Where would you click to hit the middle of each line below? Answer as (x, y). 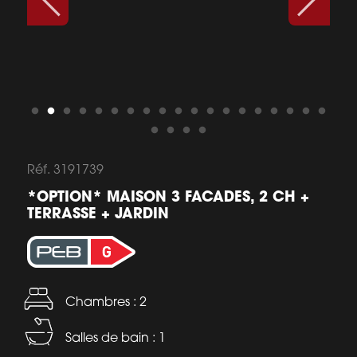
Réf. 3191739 (65, 169)
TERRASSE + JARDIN (98, 212)
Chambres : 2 (106, 301)
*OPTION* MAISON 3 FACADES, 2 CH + (168, 196)
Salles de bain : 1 (115, 337)
